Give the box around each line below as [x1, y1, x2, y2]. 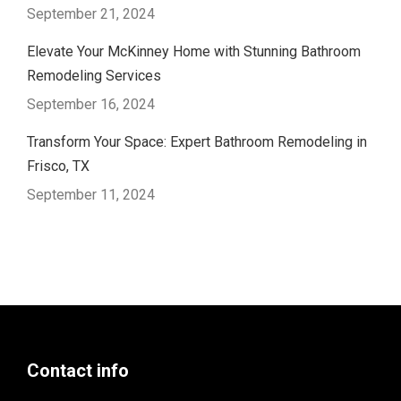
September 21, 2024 [27, 5, 155, 22]
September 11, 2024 [27, 186, 155, 203]
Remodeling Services [27, 67, 161, 84]
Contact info [27, 360, 129, 381]
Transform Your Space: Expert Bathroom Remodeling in [27, 133, 367, 150]
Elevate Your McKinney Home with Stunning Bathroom [27, 43, 361, 60]
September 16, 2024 [27, 96, 155, 113]
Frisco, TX [27, 158, 90, 175]
